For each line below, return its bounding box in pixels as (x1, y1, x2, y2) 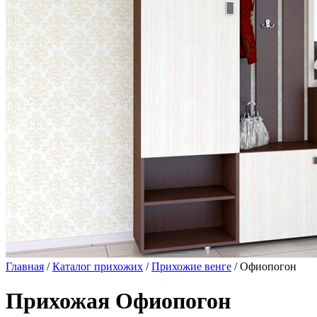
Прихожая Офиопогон (6, 288, 231, 314)
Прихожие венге (151, 260, 231, 272)
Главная (6, 260, 44, 272)
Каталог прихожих (52, 260, 143, 272)
